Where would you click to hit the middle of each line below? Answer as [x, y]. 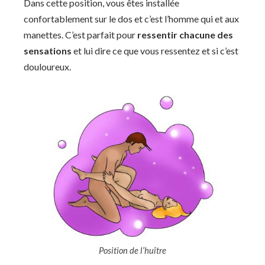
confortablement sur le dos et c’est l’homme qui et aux [131, 18]
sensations [48, 50]
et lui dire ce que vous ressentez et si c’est [155, 50]
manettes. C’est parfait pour [80, 34]
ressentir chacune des [185, 34]
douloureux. [47, 66]
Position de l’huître [132, 251]
